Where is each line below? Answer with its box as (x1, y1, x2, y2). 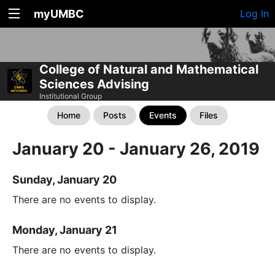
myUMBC (34, 7, 84, 20)
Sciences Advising (39, 76, 149, 91)
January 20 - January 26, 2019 (12, 138, 260, 159)
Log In (240, 7, 269, 20)
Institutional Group (39, 91, 102, 101)
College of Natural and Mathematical (39, 61, 258, 77)
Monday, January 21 (12, 223, 117, 237)
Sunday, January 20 (12, 173, 117, 187)
